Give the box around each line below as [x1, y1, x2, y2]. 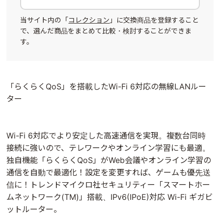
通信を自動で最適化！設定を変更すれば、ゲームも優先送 [6, 167, 211, 177]
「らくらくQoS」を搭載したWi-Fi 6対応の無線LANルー [6, 81, 207, 91]
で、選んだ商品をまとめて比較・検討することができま [20, 26, 192, 35]
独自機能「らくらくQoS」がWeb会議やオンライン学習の [6, 155, 212, 165]
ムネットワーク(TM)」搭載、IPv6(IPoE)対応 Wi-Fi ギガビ [6, 192, 213, 202]
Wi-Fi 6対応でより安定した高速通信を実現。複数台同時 [6, 130, 206, 140]
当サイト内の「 [20, 15, 69, 24]
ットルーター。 [6, 204, 62, 214]
